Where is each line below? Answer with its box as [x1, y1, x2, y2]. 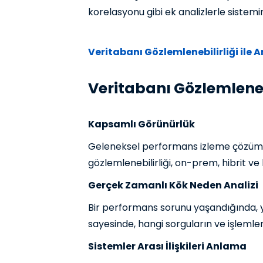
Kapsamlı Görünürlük [88, 117, 195, 131]
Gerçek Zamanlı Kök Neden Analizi [88, 178, 258, 193]
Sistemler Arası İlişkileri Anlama [88, 240, 247, 254]
